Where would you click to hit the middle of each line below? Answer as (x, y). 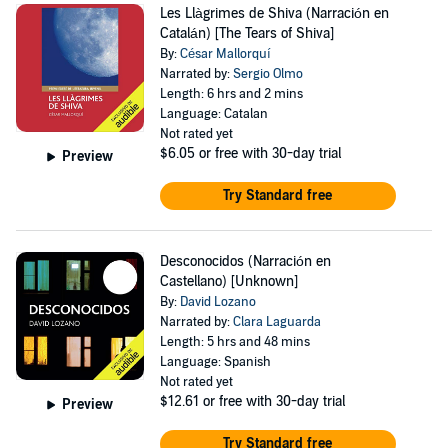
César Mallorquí (225, 54)
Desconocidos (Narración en (245, 261)
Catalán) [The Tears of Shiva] (246, 33)
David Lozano (217, 302)
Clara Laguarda (276, 322)
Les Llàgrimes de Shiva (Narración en (274, 13)
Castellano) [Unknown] (228, 281)
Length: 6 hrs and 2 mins (231, 94)
